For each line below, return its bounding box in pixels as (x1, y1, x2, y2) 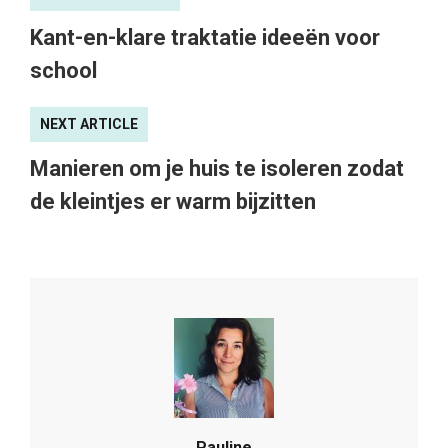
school (30, 57, 97, 83)
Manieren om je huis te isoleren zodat (30, 155, 404, 181)
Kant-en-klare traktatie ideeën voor (30, 24, 380, 50)
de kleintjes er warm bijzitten (30, 188, 316, 214)
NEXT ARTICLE (40, 115, 138, 132)
